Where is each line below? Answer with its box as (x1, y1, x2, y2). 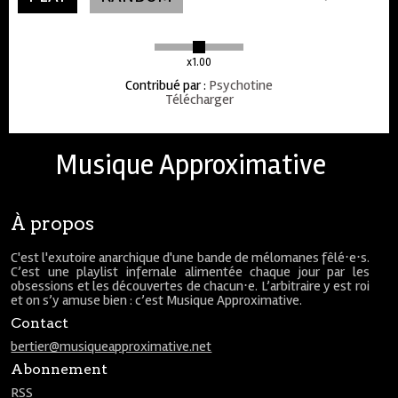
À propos (11, 212, 95, 235)
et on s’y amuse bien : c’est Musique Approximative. (11, 291, 303, 309)
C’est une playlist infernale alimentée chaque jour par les (11, 263, 370, 281)
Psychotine (209, 76, 273, 94)
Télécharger (164, 91, 234, 108)
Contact (11, 314, 69, 331)
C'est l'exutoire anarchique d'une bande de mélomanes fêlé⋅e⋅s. (11, 249, 370, 267)
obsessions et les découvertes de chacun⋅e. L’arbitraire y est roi (11, 277, 370, 295)
